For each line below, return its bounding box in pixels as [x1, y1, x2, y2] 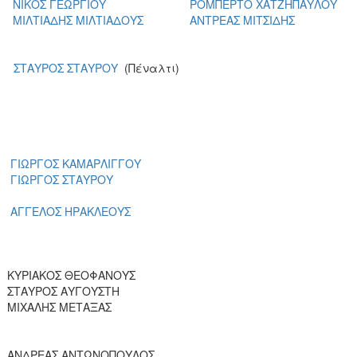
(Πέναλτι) [118, 59, 179, 76]
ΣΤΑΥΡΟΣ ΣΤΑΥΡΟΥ [14, 59, 118, 76]
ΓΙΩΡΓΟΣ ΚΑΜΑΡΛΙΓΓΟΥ [10, 155, 141, 171]
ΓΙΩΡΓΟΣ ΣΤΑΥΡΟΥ [10, 171, 113, 187]
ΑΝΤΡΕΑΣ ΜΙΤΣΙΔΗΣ [190, 11, 295, 28]
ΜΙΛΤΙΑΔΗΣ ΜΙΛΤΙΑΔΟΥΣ [13, 11, 143, 28]
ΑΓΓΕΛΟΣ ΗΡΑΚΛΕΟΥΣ [10, 202, 131, 219]
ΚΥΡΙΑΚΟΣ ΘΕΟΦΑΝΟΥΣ [7, 266, 135, 283]
